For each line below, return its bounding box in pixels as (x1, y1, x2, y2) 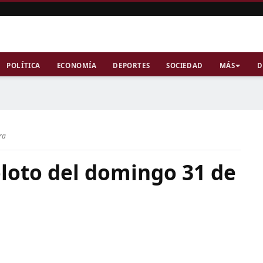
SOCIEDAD (166, 61, 203, 70)
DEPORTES (113, 61, 150, 70)
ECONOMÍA (56, 61, 97, 70)
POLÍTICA (6, 61, 41, 70)
